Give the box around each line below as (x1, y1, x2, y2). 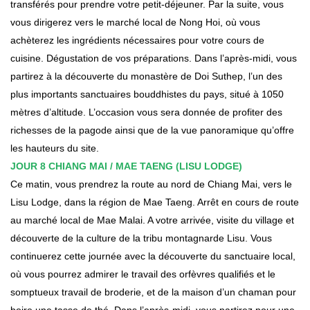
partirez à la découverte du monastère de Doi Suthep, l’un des (10, 70, 282, 82)
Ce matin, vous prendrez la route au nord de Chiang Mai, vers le (10, 178, 292, 190)
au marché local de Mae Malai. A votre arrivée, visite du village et (10, 214, 294, 226)
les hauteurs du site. (10, 142, 99, 154)
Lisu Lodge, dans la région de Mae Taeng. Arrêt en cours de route (10, 196, 299, 208)
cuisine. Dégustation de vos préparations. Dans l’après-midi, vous (10, 52, 297, 64)
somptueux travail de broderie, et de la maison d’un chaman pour (10, 286, 296, 298)
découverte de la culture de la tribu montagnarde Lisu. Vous (10, 232, 272, 244)
